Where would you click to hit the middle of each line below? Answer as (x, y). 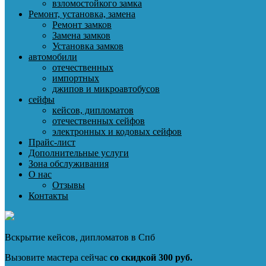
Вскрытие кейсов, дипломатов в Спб (80, 237)
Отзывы (69, 185)
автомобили (53, 57)
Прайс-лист (52, 142)
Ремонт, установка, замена (82, 14)
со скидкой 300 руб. (151, 257)
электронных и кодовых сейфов (117, 132)
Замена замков (81, 35)
